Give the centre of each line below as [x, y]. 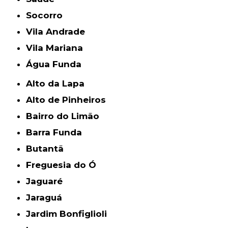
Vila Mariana [58, 48]
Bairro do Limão [66, 116]
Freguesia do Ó [64, 165]
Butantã [48, 149]
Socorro [47, 16]
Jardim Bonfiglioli [69, 214]
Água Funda [57, 64]
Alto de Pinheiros [69, 100]
